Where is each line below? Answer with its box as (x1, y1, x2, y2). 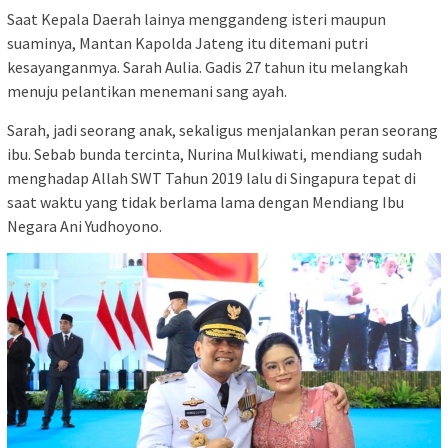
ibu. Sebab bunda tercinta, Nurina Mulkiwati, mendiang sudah (7, 143, 422, 164)
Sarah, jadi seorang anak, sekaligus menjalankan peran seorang (7, 119, 438, 140)
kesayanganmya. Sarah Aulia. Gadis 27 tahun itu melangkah (7, 56, 408, 77)
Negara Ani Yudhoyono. (7, 215, 162, 236)
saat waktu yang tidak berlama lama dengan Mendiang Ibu (7, 191, 404, 212)
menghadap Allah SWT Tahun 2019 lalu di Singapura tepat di (7, 167, 416, 188)
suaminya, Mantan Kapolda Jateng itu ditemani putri (7, 32, 368, 53)
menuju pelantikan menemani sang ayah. (7, 80, 287, 101)
